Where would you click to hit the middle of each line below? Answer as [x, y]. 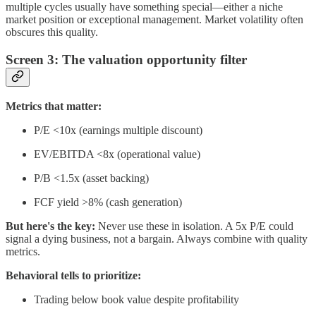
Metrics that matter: [54, 106]
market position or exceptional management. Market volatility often [154, 20]
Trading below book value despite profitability [136, 299]
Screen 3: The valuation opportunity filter [126, 60]
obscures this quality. [52, 32]
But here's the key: [50, 226]
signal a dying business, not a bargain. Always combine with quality [157, 238]
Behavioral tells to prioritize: [73, 275]
